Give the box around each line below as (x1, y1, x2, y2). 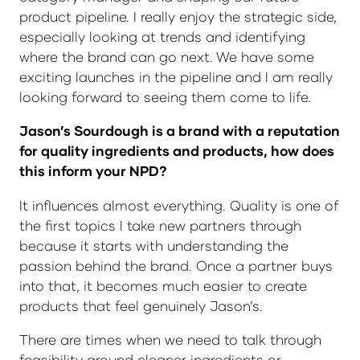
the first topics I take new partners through (19, 216, 301, 234)
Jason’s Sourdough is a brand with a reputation (19, 122, 340, 140)
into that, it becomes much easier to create (19, 276, 307, 294)
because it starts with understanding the (19, 236, 288, 254)
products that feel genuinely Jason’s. (19, 297, 263, 314)
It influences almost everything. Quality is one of (19, 196, 339, 214)
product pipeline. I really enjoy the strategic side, (19, 8, 337, 26)
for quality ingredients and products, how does (19, 142, 334, 160)
